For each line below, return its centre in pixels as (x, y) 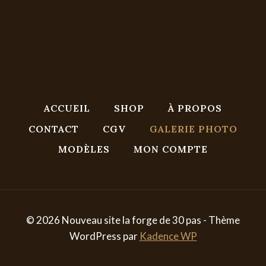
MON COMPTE (171, 149)
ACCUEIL (67, 108)
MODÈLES (84, 149)
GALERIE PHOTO (194, 129)
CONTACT (54, 129)
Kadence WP (168, 236)
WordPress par (104, 236)
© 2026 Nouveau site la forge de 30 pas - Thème (133, 220)
